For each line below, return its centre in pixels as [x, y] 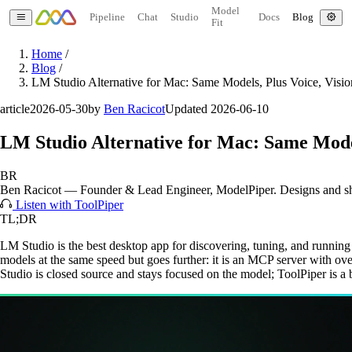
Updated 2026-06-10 [217, 109]
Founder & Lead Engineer [145, 189]
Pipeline [107, 17]
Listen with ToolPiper [68, 204]
